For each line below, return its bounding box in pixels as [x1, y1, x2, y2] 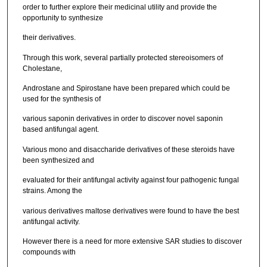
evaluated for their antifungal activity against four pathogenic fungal [22, 176, 239, 185]
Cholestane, [22, 64, 62, 73]
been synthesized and [22, 156, 94, 164]
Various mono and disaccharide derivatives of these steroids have [22, 145, 235, 154]
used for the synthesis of [22, 94, 101, 103]
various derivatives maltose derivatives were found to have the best [22, 206, 239, 215]
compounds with [22, 248, 76, 256]
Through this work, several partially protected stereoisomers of [22, 53, 223, 62]
